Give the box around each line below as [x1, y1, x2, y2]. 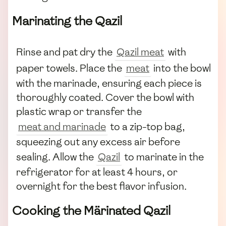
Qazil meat [117, 45, 164, 59]
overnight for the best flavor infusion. [16, 180, 187, 193]
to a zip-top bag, [108, 120, 185, 134]
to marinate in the [122, 150, 204, 164]
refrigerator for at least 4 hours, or [16, 165, 178, 179]
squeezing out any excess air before [16, 135, 180, 149]
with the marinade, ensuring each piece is [16, 77, 202, 90]
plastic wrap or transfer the [16, 105, 142, 119]
